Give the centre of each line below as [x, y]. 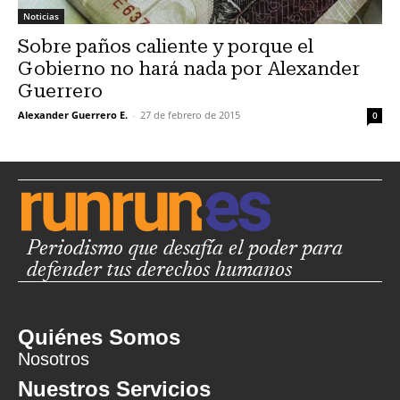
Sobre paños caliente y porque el [166, 46]
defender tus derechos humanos [159, 270]
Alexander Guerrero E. [73, 114]
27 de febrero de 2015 [190, 114]
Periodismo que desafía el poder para [185, 249]
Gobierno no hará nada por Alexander [189, 68]
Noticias [41, 16]
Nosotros [54, 359]
